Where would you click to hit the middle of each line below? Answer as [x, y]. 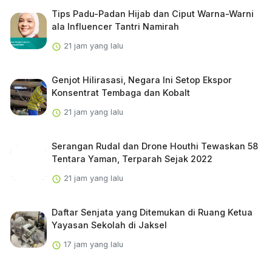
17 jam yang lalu [92, 245]
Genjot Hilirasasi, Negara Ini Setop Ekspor [141, 80]
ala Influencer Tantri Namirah [115, 27]
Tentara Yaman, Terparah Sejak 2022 [132, 159]
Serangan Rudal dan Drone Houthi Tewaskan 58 [155, 146]
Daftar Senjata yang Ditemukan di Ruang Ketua [152, 212]
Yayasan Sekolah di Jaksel [109, 225]
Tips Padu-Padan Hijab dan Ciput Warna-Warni [152, 14]
